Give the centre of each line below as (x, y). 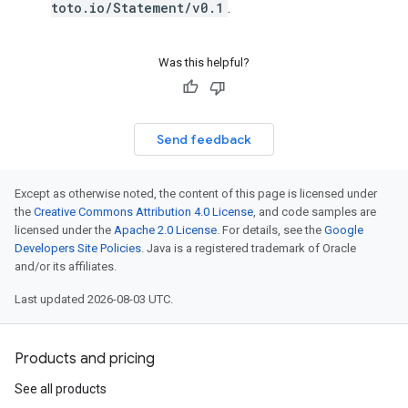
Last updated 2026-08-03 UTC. (94, 299)
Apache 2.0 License (165, 230)
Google (344, 230)
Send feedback (204, 139)
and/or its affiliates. (66, 266)
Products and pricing (85, 359)
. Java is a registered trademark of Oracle (249, 248)
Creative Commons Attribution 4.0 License (143, 212)
